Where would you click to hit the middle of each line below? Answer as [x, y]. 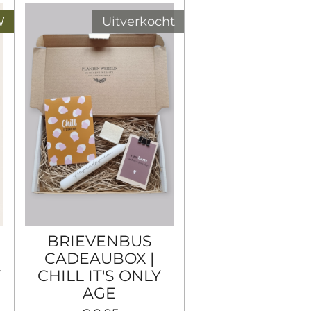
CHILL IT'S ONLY [100, 275]
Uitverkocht [138, 21]
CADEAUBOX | [100, 258]
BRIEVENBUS [99, 241]
